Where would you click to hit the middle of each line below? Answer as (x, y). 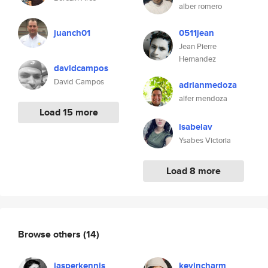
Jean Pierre (198, 46)
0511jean (197, 33)
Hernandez (197, 59)
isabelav (196, 127)
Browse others (51, 234)
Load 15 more (68, 112)
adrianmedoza (208, 85)
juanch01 (72, 33)
